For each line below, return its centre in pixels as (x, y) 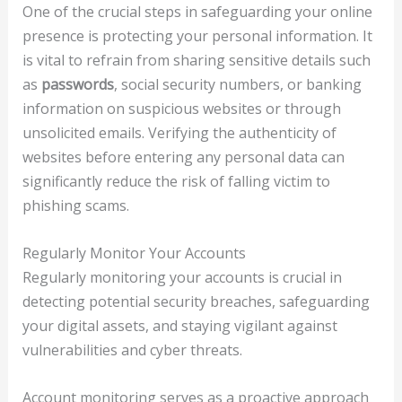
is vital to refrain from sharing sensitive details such (196, 61)
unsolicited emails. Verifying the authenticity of (179, 133)
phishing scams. (75, 206)
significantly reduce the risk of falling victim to (176, 182)
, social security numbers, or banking (237, 85)
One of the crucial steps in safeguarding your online (197, 12)
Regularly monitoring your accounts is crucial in (182, 277)
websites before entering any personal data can (183, 157)
